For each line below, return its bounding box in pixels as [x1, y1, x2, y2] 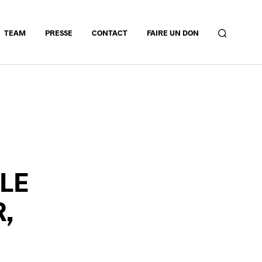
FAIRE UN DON [147, 28, 199, 38]
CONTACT [92, 28, 127, 38]
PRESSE [45, 28, 73, 38]
